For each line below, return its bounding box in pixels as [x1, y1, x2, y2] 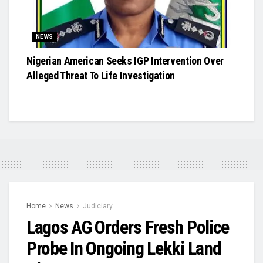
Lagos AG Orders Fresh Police [26, 216, 230, 239]
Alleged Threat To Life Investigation [26, 69, 176, 82]
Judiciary [83, 202, 113, 211]
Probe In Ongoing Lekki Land [26, 237, 221, 260]
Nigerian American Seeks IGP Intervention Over [26, 55, 224, 68]
